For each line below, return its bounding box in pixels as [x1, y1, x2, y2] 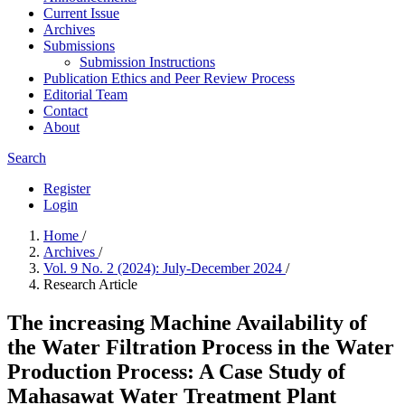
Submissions [43, 38, 115, 53]
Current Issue [43, 5, 119, 21]
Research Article [43, 277, 137, 292]
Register [43, 181, 90, 196]
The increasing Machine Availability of [7, 310, 367, 334]
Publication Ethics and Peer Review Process [43, 71, 295, 86]
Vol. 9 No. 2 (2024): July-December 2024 [43, 260, 286, 276]
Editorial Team [43, 87, 127, 102]
